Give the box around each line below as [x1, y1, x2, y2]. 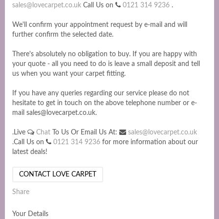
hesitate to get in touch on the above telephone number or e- [12, 100, 197, 107]
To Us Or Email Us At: [52, 129, 119, 136]
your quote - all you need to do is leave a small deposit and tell [12, 61, 200, 67]
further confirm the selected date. [12, 31, 113, 38]
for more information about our [102, 139, 198, 146]
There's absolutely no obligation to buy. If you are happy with [12, 51, 197, 58]
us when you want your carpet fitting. [12, 70, 126, 77]
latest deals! [12, 149, 47, 155]
